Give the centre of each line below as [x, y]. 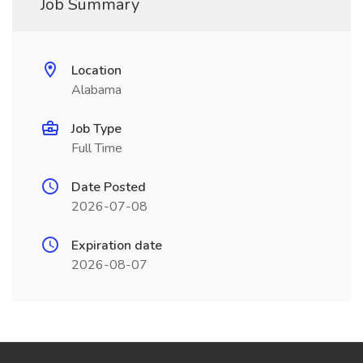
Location [96, 70]
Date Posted [109, 187]
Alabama [96, 90]
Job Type [96, 129]
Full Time [97, 148]
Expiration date [117, 246]
